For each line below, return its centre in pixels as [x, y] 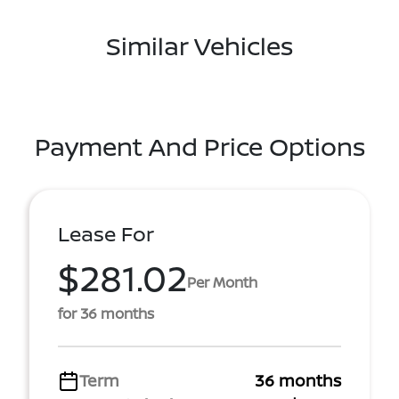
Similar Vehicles [199, 45]
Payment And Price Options [199, 146]
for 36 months [106, 313]
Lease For [106, 234]
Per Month [222, 282]
